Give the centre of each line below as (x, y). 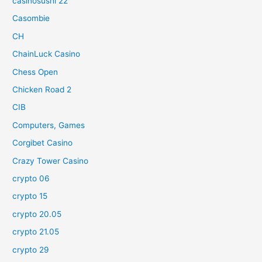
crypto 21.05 (36, 232)
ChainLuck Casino (46, 54)
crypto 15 (30, 196)
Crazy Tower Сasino (51, 161)
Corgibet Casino (43, 143)
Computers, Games (49, 125)
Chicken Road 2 (42, 89)
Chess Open (35, 72)
